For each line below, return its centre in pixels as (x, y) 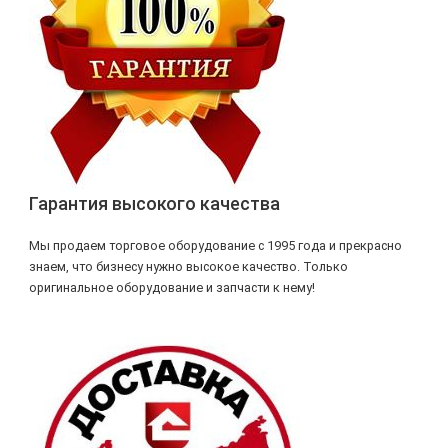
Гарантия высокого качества (154, 203)
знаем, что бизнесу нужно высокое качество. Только (188, 267)
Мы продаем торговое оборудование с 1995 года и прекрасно (215, 246)
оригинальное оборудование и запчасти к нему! (171, 288)
